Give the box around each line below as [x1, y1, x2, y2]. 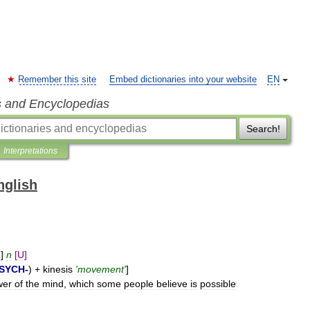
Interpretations [3, 146, 57, 156]
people [124, 278, 154, 289]
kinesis [43, 264, 73, 275]
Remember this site [18, 75, 96, 84]
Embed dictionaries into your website [109, 75, 257, 84]
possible [200, 278, 236, 289]
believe [156, 278, 188, 289]
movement [77, 264, 124, 275]
